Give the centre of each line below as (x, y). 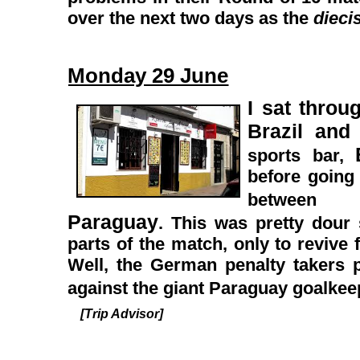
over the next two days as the (191, 18)
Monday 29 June (148, 76)
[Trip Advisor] (116, 314)
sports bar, (302, 155)
